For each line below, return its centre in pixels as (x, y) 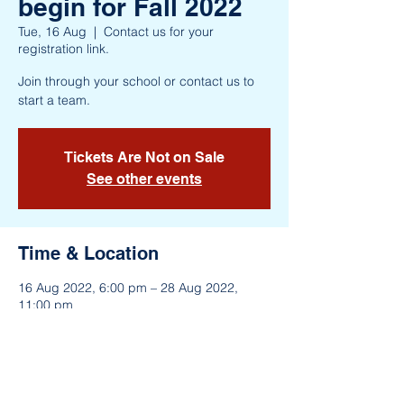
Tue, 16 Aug (52, 31)
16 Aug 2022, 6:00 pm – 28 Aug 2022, (128, 287)
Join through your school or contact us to (136, 81)
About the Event (87, 375)
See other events (144, 179)
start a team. (54, 100)
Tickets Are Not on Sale (144, 157)
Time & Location (88, 253)
